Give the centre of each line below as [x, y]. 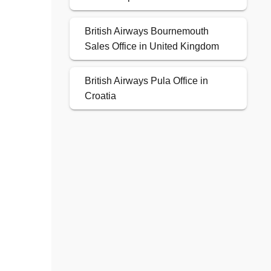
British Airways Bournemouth [146, 31]
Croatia [100, 96]
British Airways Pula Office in [146, 81]
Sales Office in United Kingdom [152, 47]
